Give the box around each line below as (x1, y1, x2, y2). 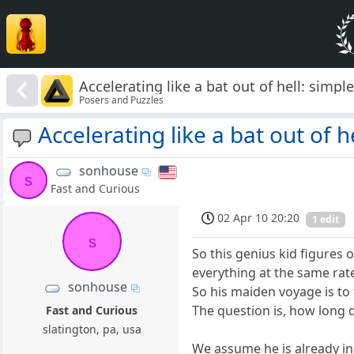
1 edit (312, 213, 340, 226)
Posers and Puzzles (79, 92, 164, 107)
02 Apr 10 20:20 (217, 210, 300, 226)
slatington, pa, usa (42, 322, 141, 337)
